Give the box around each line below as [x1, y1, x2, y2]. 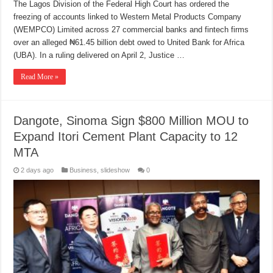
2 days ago [21, 166, 54, 174]
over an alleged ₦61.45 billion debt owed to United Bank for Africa [13, 38, 245, 48]
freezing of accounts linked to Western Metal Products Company [13, 12, 242, 22]
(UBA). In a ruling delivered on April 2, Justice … [13, 51, 185, 60]
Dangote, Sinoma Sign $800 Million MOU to [13, 114, 249, 128]
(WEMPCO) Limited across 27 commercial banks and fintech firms [13, 25, 249, 35]
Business [69, 166, 97, 174]
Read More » [21, 73, 59, 82]
